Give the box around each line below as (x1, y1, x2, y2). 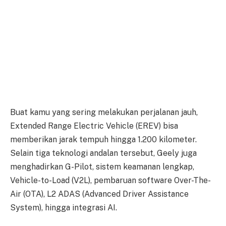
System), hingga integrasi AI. (10, 202, 117, 212)
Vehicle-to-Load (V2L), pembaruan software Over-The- (10, 175, 211, 185)
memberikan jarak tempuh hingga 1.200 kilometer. (10, 134, 197, 144)
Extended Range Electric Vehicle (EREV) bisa (10, 121, 178, 131)
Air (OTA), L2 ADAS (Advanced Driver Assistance (10, 189, 189, 199)
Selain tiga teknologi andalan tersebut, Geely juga (10, 148, 197, 158)
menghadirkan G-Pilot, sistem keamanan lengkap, (10, 161, 194, 172)
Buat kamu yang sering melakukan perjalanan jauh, (10, 107, 198, 117)
